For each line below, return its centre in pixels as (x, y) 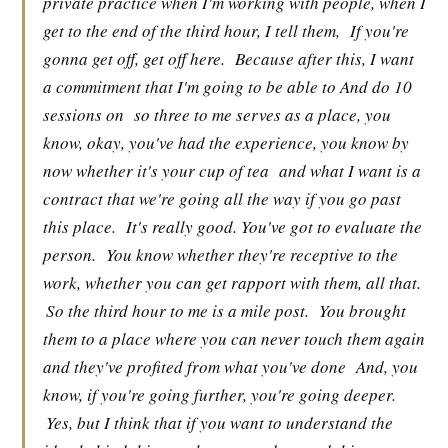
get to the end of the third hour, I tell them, (191, 30)
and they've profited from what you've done (194, 366)
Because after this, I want (324, 58)
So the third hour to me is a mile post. (177, 310)
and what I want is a (350, 170)
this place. (79, 226)
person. (69, 254)
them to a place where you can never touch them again (234, 338)
